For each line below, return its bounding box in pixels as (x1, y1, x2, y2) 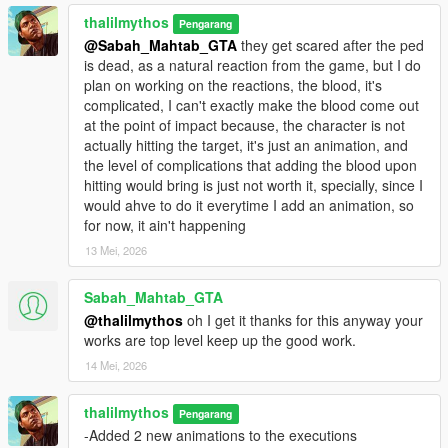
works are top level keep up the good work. (84, 330, 356, 351)
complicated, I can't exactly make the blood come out (84, 95, 419, 116)
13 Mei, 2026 (85, 242, 147, 259)
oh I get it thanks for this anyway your (183, 310, 423, 331)
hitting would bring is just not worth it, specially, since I (84, 175, 423, 196)
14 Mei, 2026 (85, 357, 147, 374)
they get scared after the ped (237, 35, 424, 56)
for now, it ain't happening (84, 215, 246, 236)
